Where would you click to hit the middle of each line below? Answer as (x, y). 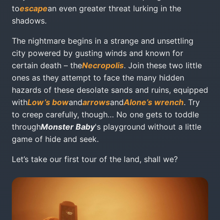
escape (34, 8)
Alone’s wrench (154, 102)
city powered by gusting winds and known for (97, 53)
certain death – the (47, 65)
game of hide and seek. (55, 139)
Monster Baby (68, 127)
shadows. (29, 21)
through (26, 127)
